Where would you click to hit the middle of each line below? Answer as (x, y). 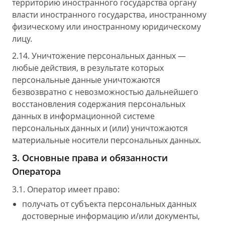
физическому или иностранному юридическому (106, 27)
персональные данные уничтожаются (86, 80)
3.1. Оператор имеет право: (66, 189)
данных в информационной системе (83, 116)
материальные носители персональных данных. (106, 140)
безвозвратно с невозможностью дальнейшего (105, 92)
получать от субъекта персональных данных (109, 204)
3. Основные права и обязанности (90, 158)
